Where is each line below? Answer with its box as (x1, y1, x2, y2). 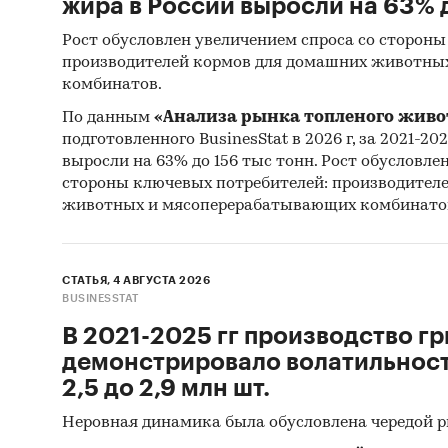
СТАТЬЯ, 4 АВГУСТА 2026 (62, 274, 210, 286)
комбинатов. (62, 76, 162, 93)
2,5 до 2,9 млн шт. (62, 375, 270, 400)
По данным (62, 109, 154, 126)
